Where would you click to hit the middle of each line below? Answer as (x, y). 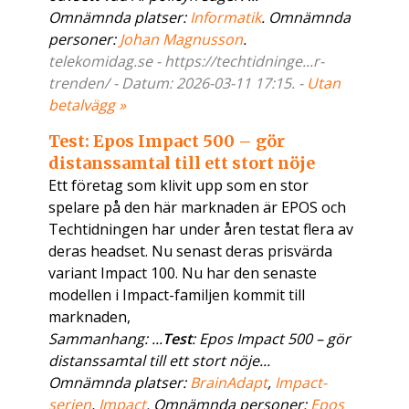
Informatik (226, 18)
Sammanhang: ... (106, 339)
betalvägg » (88, 105)
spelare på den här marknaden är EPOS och (198, 208)
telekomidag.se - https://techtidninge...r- (187, 62)
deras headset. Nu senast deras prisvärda (191, 252)
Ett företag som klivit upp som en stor (179, 186)
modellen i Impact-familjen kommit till (177, 295)
